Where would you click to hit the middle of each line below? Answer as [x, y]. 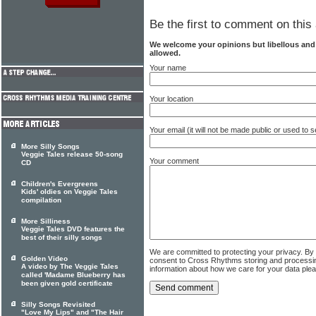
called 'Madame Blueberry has [73, 275]
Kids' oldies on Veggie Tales [69, 192]
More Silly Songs [50, 146]
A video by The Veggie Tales [70, 267]
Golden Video [44, 259]
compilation [41, 200]
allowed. [165, 53]
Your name [168, 67]
